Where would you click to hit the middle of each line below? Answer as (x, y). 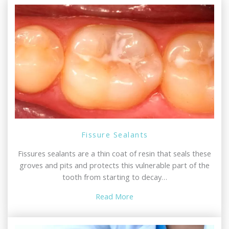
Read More (114, 196)
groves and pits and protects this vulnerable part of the (114, 165)
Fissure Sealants (114, 134)
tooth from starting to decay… (114, 177)
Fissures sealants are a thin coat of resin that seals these (114, 154)
